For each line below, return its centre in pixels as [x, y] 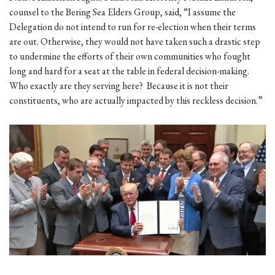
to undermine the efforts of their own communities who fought [130, 56]
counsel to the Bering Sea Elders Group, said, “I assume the [122, 12]
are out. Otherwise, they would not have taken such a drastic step [135, 41]
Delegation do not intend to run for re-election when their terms [133, 26]
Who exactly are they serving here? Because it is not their [119, 85]
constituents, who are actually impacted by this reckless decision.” [136, 100]
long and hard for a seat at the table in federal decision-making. [129, 71]
